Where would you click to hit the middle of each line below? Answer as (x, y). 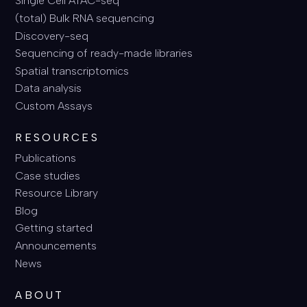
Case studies (48, 175)
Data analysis (49, 88)
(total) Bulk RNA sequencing (85, 18)
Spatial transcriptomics (72, 71)
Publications (46, 158)
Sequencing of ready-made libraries (104, 53)
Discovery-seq (52, 36)
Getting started (54, 228)
